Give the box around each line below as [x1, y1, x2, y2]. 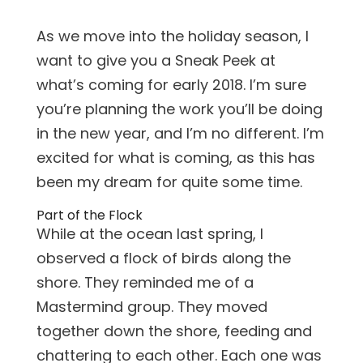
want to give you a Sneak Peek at [36, 50, 275, 71]
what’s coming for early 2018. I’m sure [36, 75, 306, 96]
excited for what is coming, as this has [36, 147, 315, 169]
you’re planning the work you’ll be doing [36, 99, 322, 120]
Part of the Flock [36, 206, 143, 225]
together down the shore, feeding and [36, 321, 312, 342]
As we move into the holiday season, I [36, 26, 309, 47]
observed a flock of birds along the [36, 248, 291, 269]
